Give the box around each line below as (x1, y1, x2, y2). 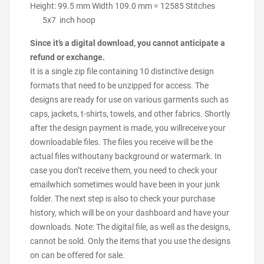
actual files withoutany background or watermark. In (30, 151, 222, 161)
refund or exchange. (30, 52, 105, 62)
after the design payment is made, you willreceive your (30, 123, 226, 133)
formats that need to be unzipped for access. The (30, 81, 209, 90)
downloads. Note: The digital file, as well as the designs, (30, 222, 230, 232)
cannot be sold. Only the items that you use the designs (30, 236, 230, 246)
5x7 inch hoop (30, 15, 95, 25)
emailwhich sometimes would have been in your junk (30, 180, 220, 189)
